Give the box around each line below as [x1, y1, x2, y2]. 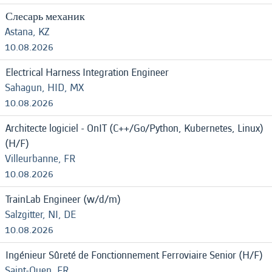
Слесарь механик [5, 9, 85, 24]
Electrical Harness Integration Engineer [5, 65, 169, 80]
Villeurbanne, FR [5, 151, 75, 166]
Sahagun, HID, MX [5, 80, 84, 95]
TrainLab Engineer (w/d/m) [5, 192, 121, 207]
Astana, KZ [5, 24, 50, 39]
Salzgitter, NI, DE [5, 207, 76, 222]
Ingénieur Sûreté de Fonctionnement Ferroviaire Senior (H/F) [5, 248, 263, 263]
